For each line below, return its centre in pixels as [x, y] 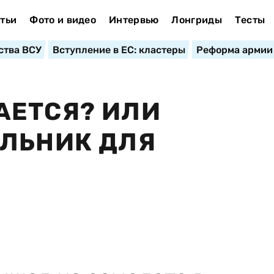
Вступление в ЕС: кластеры [119, 50]
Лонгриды [197, 20]
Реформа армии [234, 50]
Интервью [134, 20]
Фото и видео [63, 20]
